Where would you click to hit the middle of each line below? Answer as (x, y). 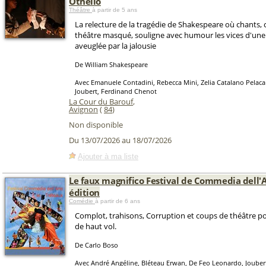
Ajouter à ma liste (108, 156)
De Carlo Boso (96, 245)
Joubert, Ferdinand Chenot (116, 91)
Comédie (82, 201)
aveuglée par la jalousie (115, 46)
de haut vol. (96, 226)
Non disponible (96, 125)
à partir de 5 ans (115, 10)
